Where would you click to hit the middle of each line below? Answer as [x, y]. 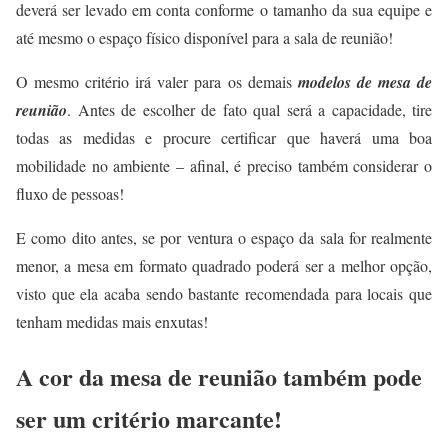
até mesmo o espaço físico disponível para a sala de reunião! [204, 37]
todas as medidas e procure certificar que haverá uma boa [224, 137]
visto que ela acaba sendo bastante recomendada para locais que [224, 293]
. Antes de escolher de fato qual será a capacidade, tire [249, 109]
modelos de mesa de [365, 81]
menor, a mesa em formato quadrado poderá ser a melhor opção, [224, 265]
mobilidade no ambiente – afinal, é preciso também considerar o [224, 165]
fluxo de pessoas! [70, 193]
